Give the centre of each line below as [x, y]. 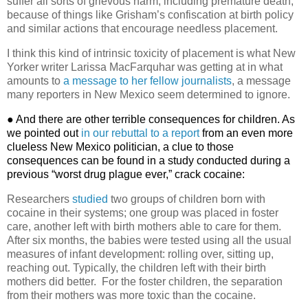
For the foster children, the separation [192, 281]
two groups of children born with [187, 199]
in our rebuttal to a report [140, 133]
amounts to [35, 81]
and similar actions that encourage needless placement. [144, 29]
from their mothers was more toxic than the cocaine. [133, 295]
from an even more [246, 133]
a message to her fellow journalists [147, 81]
